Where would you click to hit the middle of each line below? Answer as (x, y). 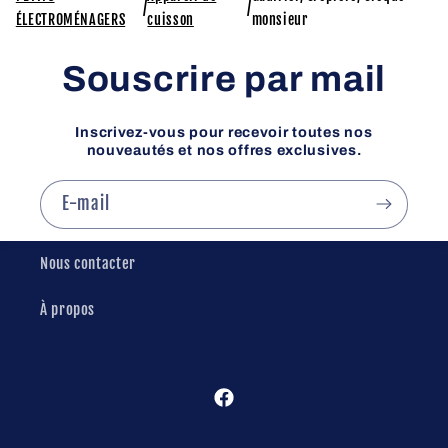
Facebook (241, 409)
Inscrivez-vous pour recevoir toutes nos (224, 131)
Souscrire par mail (224, 78)
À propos (68, 310)
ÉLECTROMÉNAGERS (70, 19)
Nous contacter (88, 264)
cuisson (170, 19)
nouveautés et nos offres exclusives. (224, 149)
